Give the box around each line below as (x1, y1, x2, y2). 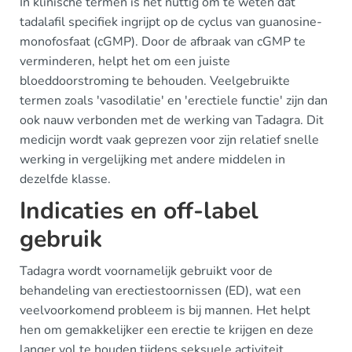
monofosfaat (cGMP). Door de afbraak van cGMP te (20, 33, 306, 50)
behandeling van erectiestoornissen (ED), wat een (20, 282, 301, 299)
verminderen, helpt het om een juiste (20, 53, 230, 70)
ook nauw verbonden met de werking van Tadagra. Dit (20, 112, 324, 129)
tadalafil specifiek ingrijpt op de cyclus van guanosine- (20, 13, 322, 31)
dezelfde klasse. (20, 170, 111, 188)
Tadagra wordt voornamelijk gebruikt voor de (20, 262, 273, 280)
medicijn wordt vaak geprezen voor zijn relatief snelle (20, 131, 319, 148)
